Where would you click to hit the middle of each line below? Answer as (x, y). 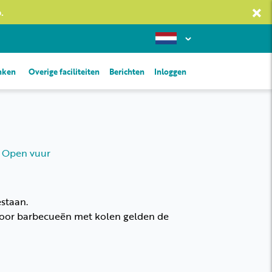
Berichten (127, 72)
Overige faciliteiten (64, 72)
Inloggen (170, 72)
